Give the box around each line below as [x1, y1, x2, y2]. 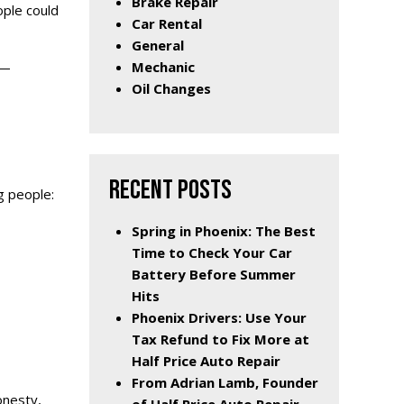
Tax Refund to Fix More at [132, 330, 309, 349]
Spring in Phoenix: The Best [132, 222, 316, 241]
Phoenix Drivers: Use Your [132, 308, 307, 327]
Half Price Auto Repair [132, 352, 280, 371]
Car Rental [132, 14, 202, 32]
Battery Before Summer [132, 265, 296, 284]
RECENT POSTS [109, 174, 232, 207]
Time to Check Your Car [132, 243, 292, 262]
